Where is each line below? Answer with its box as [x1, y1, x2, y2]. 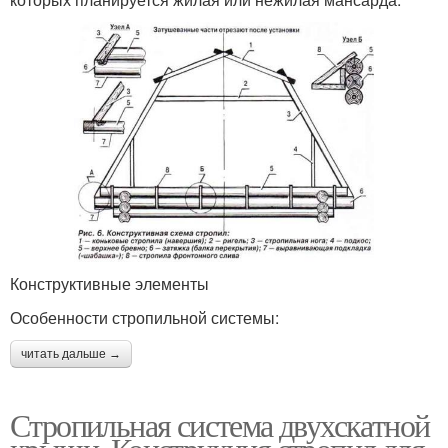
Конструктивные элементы [10, 271, 209, 295]
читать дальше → [21, 346, 121, 361]
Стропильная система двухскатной [10, 402, 430, 446]
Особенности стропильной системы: [10, 305, 279, 329]
